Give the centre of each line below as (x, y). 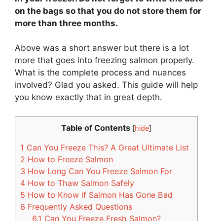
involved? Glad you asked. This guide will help (106, 85)
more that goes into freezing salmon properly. (105, 60)
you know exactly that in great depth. (89, 97)
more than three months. (66, 23)
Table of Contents (96, 128)
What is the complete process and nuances (100, 73)
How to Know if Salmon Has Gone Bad (99, 195)
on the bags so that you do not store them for (108, 11)
